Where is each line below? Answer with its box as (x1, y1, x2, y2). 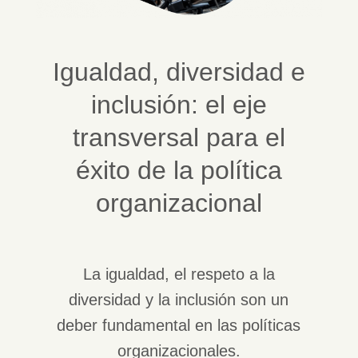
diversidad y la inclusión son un (69, 290, 289, 308)
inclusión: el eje (90, 89, 267, 119)
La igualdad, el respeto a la (82, 265, 275, 283)
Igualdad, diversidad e (52, 57, 305, 86)
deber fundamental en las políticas (57, 316, 301, 334)
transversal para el (72, 122, 285, 152)
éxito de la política (75, 155, 282, 185)
